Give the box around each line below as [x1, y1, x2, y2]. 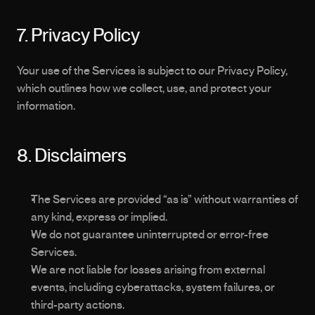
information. [17, 101, 75, 112]
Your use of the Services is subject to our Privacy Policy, [17, 65, 288, 77]
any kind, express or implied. [31, 212, 167, 223]
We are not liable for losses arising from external [31, 264, 265, 276]
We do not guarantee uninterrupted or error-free [31, 229, 269, 240]
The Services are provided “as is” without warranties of [31, 194, 298, 205]
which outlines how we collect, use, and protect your [17, 83, 271, 94]
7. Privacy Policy [17, 27, 140, 45]
